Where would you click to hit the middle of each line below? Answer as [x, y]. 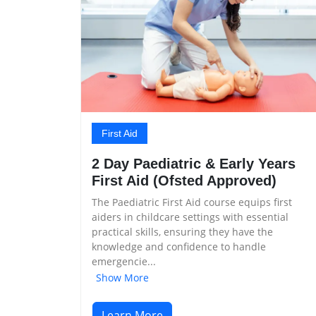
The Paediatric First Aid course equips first [192, 202]
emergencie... [124, 261]
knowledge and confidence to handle [179, 246]
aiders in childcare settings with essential [190, 217]
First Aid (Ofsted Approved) [184, 180]
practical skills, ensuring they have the [182, 231]
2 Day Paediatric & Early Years [194, 163]
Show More [122, 277]
